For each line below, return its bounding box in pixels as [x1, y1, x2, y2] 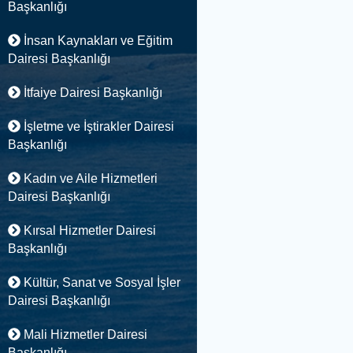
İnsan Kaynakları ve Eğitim [20, 34, 173, 47]
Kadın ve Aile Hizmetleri [20, 172, 158, 185]
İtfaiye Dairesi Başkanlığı [20, 86, 162, 99]
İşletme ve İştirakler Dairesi [20, 120, 174, 133]
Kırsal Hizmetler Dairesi [20, 224, 156, 237]
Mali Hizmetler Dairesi [20, 328, 147, 341]
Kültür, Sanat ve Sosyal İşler [20, 276, 180, 289]
